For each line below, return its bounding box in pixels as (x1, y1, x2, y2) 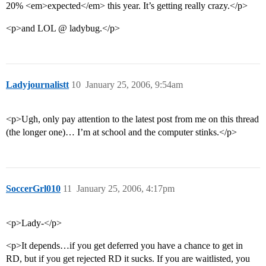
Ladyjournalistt (6, 80, 69, 90)
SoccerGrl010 (6, 183, 61, 194)
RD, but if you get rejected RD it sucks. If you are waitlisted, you (6, 254, 250, 264)
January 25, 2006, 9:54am (85, 80, 183, 90)
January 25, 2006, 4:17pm (77, 183, 175, 194)
